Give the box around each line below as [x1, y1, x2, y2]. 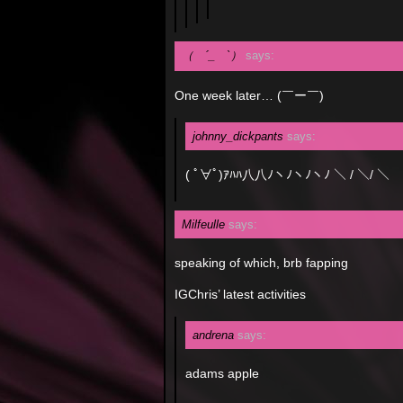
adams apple [185, 366, 259, 381]
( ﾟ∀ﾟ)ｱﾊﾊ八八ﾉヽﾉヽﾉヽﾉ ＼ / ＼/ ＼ [185, 167, 390, 182]
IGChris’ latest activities [175, 287, 306, 301]
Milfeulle [182, 218, 225, 231]
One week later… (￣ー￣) [175, 88, 324, 103]
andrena [193, 328, 234, 342]
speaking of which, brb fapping [175, 255, 348, 270]
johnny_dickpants [193, 130, 283, 143]
